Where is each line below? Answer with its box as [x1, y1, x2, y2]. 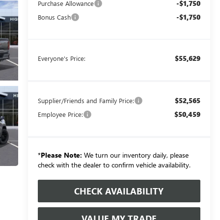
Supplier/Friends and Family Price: [37, 96, 134, 105]
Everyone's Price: [37, 54, 85, 62]
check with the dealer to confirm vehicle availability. [37, 160, 191, 169]
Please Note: [40, 150, 82, 160]
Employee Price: [37, 110, 83, 118]
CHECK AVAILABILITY [74, 185, 164, 197]
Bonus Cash [37, 12, 71, 21]
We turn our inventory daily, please [82, 150, 189, 160]
